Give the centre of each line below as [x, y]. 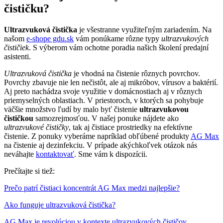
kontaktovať [55, 154]
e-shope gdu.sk [50, 38]
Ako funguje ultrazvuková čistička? [60, 205]
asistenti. [17, 56]
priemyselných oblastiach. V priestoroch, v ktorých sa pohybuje [104, 100]
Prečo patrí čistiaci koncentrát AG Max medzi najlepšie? [92, 188]
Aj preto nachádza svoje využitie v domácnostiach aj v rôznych [103, 91]
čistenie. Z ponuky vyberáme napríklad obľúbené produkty [97, 136]
